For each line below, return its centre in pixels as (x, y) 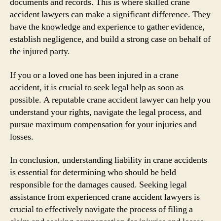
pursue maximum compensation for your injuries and (103, 124)
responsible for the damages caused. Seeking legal (98, 185)
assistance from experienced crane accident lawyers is (105, 197)
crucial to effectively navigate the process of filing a (101, 209)
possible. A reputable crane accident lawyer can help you (110, 100)
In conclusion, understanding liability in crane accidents (109, 160)
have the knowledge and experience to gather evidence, (107, 27)
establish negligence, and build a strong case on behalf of (110, 39)
